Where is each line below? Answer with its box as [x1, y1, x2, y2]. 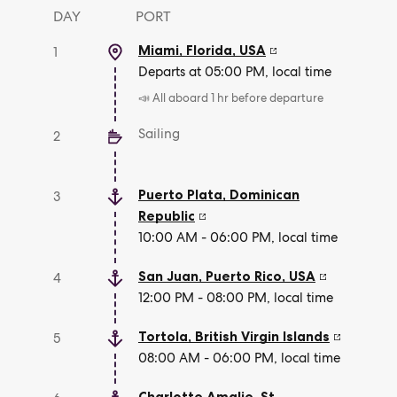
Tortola [138, 328, 188, 345]
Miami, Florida [138, 42, 232, 58]
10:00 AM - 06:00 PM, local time [138, 229, 338, 246]
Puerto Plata [138, 186, 222, 203]
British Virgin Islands [195, 328, 330, 345]
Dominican [230, 186, 300, 203]
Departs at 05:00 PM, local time [138, 63, 331, 81]
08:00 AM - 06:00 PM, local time [138, 349, 340, 367]
